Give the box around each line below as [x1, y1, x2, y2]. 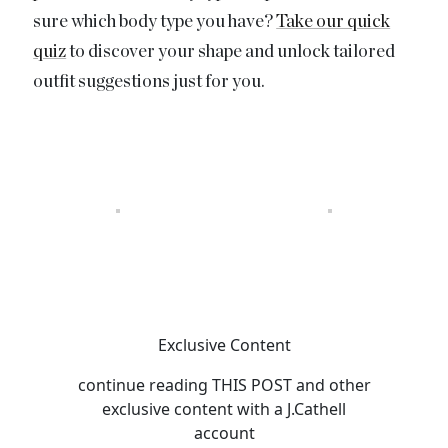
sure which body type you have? [33, 12, 277, 31]
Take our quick [276, 12, 391, 31]
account [193, 421, 255, 444]
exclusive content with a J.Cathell [102, 397, 346, 420]
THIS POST [211, 373, 292, 396]
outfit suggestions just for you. [33, 72, 266, 91]
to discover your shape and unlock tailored [66, 42, 396, 61]
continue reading [77, 373, 212, 396]
